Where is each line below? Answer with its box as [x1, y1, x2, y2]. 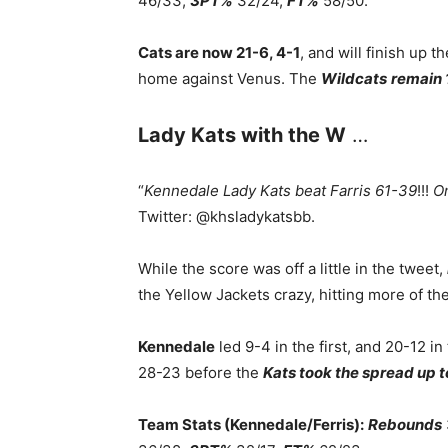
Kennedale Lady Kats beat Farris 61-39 [144, 181, 417, 200]
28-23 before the [138, 363, 263, 382]
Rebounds [368, 415, 442, 434]
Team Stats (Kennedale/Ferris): [138, 415, 364, 434]
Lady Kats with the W [138, 123, 346, 147]
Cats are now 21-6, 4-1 [138, 43, 300, 62]
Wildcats [321, 69, 387, 88]
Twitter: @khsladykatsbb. [138, 207, 315, 226]
